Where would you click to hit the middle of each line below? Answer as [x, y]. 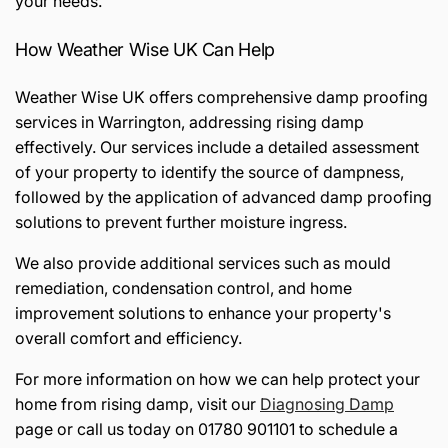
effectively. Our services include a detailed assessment [217, 146]
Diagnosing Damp [327, 403]
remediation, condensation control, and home [183, 287]
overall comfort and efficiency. [128, 337]
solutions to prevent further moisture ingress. [181, 221]
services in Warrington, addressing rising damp [189, 121]
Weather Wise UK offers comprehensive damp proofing [221, 96]
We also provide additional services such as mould [203, 262]
